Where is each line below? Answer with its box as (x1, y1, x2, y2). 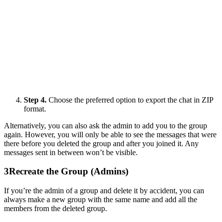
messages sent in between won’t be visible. (4, 148, 138, 157)
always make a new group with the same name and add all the (4, 195, 197, 204)
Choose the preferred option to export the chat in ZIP (47, 95, 213, 104)
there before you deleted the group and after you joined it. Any (4, 139, 199, 148)
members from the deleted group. (4, 204, 107, 213)
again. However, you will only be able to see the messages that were (4, 130, 217, 139)
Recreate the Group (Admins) (9, 166, 128, 177)
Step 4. (24, 95, 47, 104)
